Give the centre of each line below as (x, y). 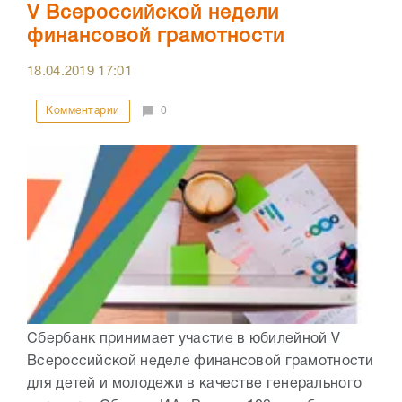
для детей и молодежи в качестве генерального (195, 385)
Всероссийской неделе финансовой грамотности (200, 362)
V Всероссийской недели (153, 13)
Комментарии (83, 110)
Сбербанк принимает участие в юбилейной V (184, 340)
